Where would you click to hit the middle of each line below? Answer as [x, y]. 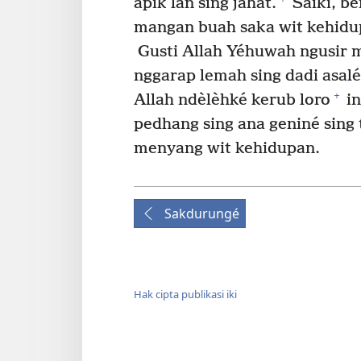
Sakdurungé [202, 213]
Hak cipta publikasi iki [185, 295]
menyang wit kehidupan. [227, 148]
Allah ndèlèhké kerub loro [232, 100]
